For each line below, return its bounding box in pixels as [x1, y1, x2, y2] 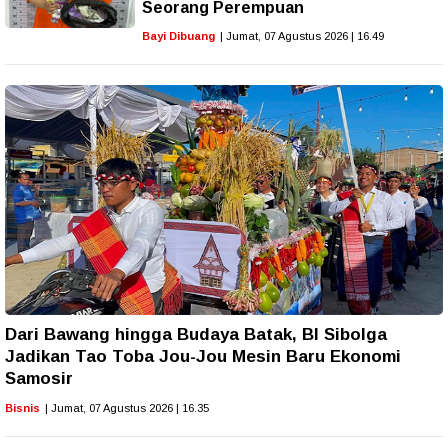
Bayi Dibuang [142, 29, 215, 42]
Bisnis [5, 401, 40, 414]
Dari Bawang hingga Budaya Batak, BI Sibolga [5, 324, 387, 344]
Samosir [5, 368, 73, 388]
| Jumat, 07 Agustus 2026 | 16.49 [220, 29, 384, 42]
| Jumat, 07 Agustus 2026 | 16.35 [45, 401, 209, 414]
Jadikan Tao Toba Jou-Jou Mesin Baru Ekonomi [5, 346, 401, 366]
